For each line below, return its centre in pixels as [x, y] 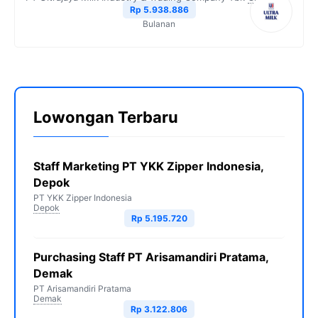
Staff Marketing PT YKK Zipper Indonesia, [148, 166]
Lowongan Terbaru [106, 117]
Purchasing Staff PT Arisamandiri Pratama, [151, 257]
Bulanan [159, 24]
